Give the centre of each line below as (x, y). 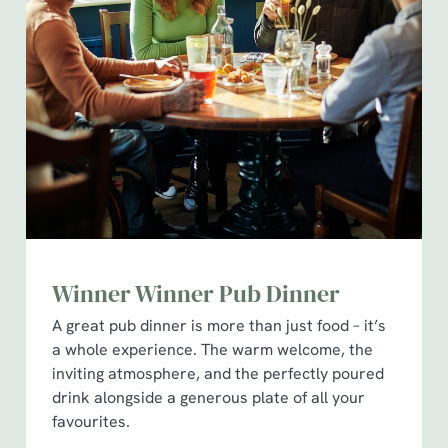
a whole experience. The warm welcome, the (212, 349)
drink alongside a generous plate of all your (208, 397)
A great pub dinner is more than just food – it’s (219, 325)
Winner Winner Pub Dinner (196, 293)
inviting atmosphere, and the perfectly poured (218, 373)
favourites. (91, 421)
